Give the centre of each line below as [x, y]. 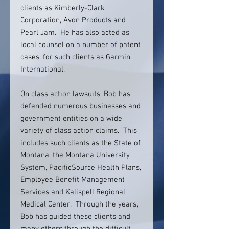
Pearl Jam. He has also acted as [75, 33]
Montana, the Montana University [75, 155]
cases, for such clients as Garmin [75, 57]
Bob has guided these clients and [75, 217]
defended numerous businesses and [81, 106]
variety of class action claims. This [79, 131]
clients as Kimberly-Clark [63, 8]
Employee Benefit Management [73, 180]
